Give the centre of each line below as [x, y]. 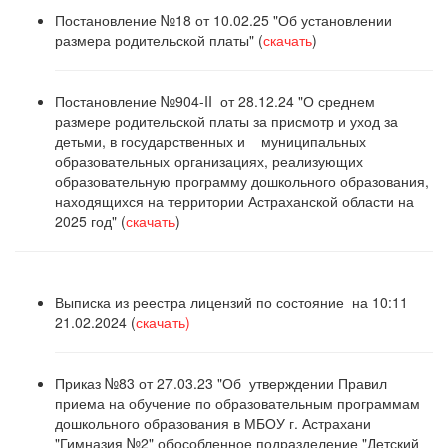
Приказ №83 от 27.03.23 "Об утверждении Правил [221, 383]
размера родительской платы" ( [159, 40]
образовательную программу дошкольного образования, [242, 181]
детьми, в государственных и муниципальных [210, 141]
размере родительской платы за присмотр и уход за [226, 121]
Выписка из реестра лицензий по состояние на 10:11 [233, 302]
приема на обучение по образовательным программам [237, 403]
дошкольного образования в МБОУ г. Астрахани [213, 423]
